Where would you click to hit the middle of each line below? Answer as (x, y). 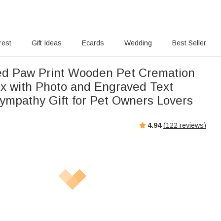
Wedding (138, 43)
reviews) (192, 125)
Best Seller (189, 43)
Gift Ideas (47, 43)
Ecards (93, 43)
